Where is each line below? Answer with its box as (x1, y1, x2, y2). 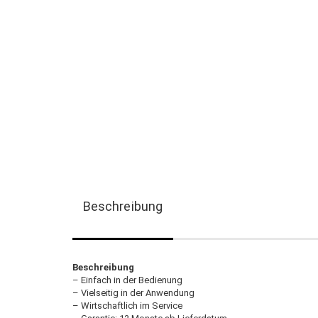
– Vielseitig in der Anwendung (72, 287, 194, 298)
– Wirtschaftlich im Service (72, 300, 182, 311)
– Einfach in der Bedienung (72, 275, 182, 285)
